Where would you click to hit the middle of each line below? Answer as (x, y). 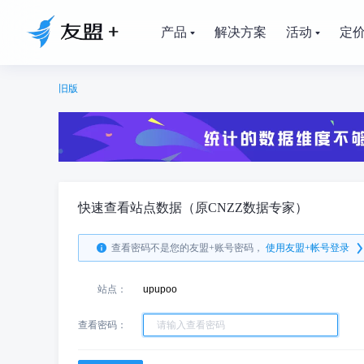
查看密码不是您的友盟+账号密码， (187, 248)
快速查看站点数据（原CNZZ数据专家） (193, 208)
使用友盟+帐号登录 (308, 248)
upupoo (160, 289)
